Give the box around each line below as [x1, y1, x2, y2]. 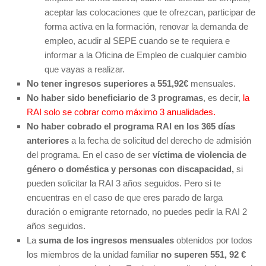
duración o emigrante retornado [27, 206, 147, 217]
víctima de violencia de [153, 149, 246, 160]
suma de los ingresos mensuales [39, 235, 174, 245]
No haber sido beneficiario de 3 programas [27, 92, 203, 103]
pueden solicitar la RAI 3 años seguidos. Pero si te [27, 178, 221, 188]
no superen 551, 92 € [161, 249, 246, 259]
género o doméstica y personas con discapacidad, [27, 163, 234, 174]
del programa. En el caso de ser [27, 149, 153, 160]
